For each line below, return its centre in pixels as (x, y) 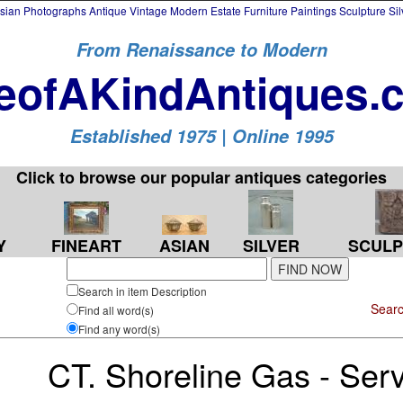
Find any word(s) (119, 329)
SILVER (271, 246)
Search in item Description (143, 291)
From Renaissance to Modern (201, 49)
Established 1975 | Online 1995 (201, 136)
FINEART (86, 246)
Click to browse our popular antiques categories (201, 177)
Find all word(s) (116, 310)
